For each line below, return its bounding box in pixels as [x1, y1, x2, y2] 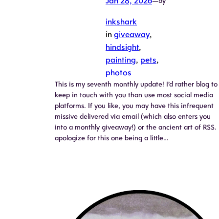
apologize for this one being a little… [55, 133, 168, 142]
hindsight [106, 42, 139, 52]
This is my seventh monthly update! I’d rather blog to [55, 79, 218, 88]
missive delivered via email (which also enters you [55, 111, 211, 121]
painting [106, 54, 136, 65]
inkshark [106, 16, 137, 26]
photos [106, 67, 131, 77]
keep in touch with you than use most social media [55, 90, 213, 99]
